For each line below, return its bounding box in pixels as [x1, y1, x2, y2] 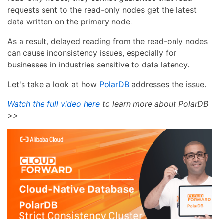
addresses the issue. [129, 79, 206, 89]
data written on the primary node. [7, 17, 132, 26]
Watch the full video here [7, 99, 100, 109]
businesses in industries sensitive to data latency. [7, 60, 189, 69]
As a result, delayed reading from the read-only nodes [7, 36, 208, 46]
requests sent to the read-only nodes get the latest [7, 5, 197, 15]
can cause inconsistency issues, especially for [7, 48, 176, 58]
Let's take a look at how [7, 79, 99, 89]
